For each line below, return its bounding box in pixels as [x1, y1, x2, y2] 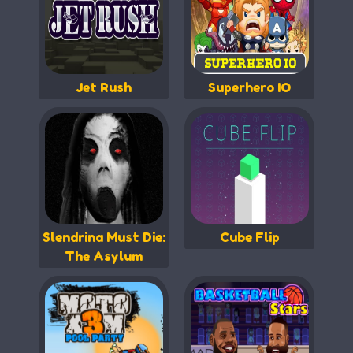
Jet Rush [76, 79, 132, 95]
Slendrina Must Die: [42, 229, 165, 245]
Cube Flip [219, 229, 280, 245]
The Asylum [65, 247, 143, 264]
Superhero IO [208, 79, 291, 95]
